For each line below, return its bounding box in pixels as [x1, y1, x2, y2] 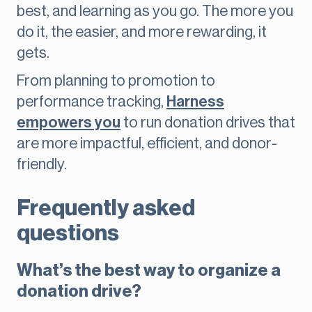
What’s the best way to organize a [17, 262, 281, 279]
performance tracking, [17, 94, 166, 110]
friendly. [17, 157, 67, 173]
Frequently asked [17, 197, 195, 220]
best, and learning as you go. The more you [17, 3, 293, 19]
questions [17, 222, 119, 245]
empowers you [17, 115, 120, 131]
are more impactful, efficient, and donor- [17, 136, 277, 152]
